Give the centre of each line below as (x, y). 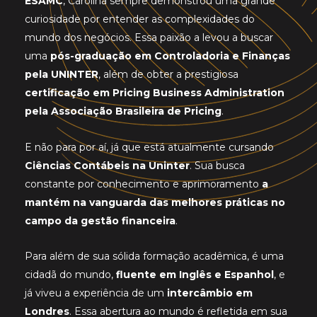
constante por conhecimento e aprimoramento (143, 184)
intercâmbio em (210, 293)
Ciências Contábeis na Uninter (107, 165)
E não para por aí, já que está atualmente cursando (149, 147)
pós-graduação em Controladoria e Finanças (170, 56)
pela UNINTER (62, 75)
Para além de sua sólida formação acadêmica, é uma (154, 257)
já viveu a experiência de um (96, 293)
